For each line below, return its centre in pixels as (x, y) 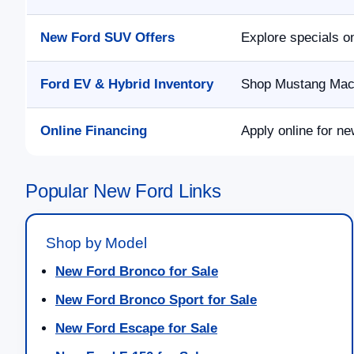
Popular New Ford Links (123, 191)
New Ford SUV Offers (107, 38)
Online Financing (94, 131)
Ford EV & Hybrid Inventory (127, 85)
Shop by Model (96, 243)
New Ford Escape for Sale (136, 329)
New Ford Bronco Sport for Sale (156, 300)
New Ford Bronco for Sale (137, 272)
